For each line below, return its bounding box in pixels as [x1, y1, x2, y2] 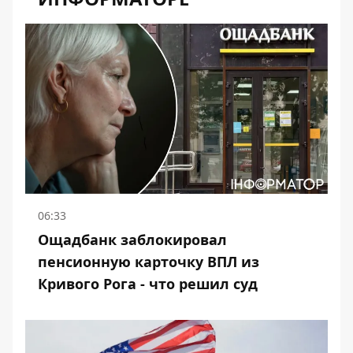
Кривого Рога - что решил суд [38, 274, 258, 294]
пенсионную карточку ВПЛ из [38, 252, 259, 272]
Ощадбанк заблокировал [38, 230, 227, 250]
